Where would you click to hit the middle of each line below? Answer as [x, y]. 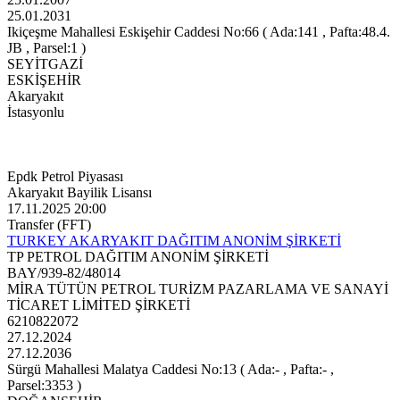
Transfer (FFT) [49, 225]
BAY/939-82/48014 [64, 273]
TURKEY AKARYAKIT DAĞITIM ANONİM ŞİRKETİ [174, 241]
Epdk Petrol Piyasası [65, 177]
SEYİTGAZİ [45, 64]
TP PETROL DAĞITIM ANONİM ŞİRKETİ [138, 257]
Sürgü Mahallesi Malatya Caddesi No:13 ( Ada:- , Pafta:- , [171, 370]
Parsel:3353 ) [44, 386]
